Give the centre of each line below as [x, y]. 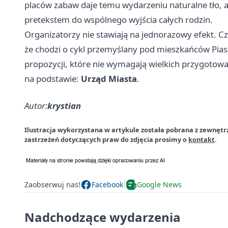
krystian [64, 105]
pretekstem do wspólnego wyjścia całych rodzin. [119, 19]
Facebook [107, 185]
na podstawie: [53, 78]
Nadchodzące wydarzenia [103, 217]
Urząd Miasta [109, 78]
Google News [159, 185]
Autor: [36, 105]
